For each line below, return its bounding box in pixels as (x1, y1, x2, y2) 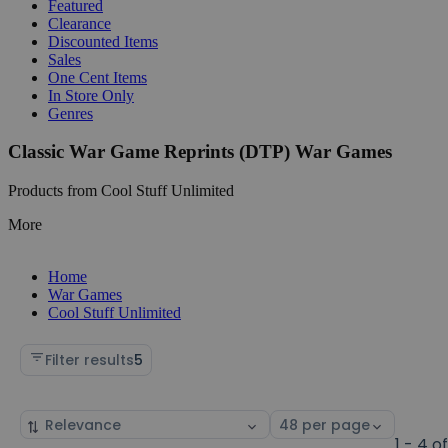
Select (270, 410, 314, 431)
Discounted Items (48, 32, 158, 50)
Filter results (45, 349, 134, 370)
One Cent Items (48, 68, 147, 86)
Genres (48, 104, 93, 122)
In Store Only (48, 86, 134, 104)
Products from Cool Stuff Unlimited (8, 181, 234, 199)
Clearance (48, 14, 111, 32)
